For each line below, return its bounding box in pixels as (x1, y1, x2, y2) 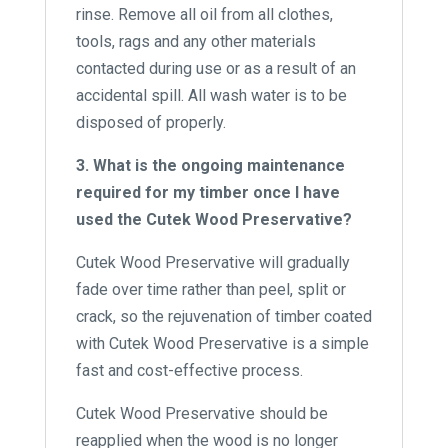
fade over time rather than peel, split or (75, 279, 346, 299)
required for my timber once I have (75, 182, 340, 202)
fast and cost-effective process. (75, 360, 303, 380)
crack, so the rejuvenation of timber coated (75, 306, 372, 326)
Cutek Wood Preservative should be (75, 403, 328, 423)
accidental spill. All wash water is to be (75, 85, 347, 105)
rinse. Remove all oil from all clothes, (75, 4, 333, 24)
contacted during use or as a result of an (75, 58, 356, 78)
